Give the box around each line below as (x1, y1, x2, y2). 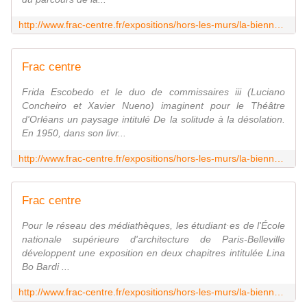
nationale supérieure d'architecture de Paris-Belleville (22, 234, 285, 245)
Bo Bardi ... (22, 261, 70, 273)
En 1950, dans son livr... (22, 127, 126, 139)
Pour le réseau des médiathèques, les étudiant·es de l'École (22, 220, 285, 232)
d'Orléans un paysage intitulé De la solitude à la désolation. (22, 114, 285, 125)
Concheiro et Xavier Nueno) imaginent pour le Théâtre (22, 100, 285, 112)
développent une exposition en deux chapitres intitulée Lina (22, 247, 285, 259)
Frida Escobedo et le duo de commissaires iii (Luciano (22, 86, 285, 98)
